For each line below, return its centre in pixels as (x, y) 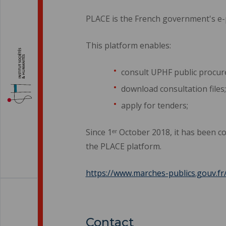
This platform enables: (128, 45)
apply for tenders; (154, 105)
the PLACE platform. (123, 146)
